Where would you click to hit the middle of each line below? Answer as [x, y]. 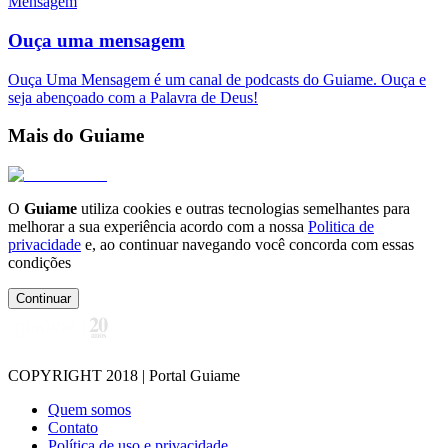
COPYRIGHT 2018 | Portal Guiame [124, 376]
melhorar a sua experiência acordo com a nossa [156, 227]
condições [39, 263]
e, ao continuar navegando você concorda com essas [249, 245]
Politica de [341, 227]
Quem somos [89, 410]
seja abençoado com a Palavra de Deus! [133, 97]
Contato [73, 428]
